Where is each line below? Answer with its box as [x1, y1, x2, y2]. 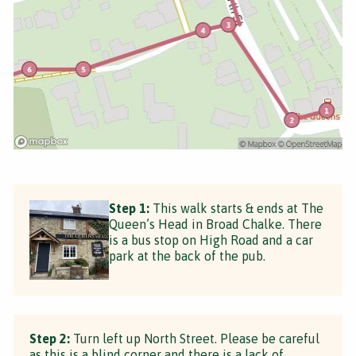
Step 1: [109, 200, 149, 215]
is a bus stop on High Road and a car [109, 232, 313, 247]
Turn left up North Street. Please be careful [70, 331, 319, 346]
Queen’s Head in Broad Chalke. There [109, 216, 322, 231]
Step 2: [29, 331, 70, 346]
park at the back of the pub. [109, 248, 265, 263]
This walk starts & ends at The [149, 200, 323, 215]
